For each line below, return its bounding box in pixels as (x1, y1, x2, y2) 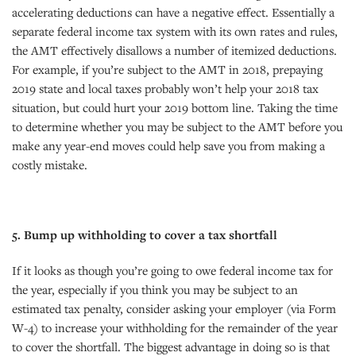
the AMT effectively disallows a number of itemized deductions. (12, 41, 337, 58)
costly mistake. (12, 156, 87, 172)
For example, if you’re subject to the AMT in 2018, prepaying (12, 60, 323, 77)
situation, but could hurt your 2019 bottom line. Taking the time (12, 99, 338, 115)
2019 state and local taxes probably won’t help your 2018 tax (12, 79, 319, 96)
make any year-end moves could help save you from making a (12, 137, 325, 153)
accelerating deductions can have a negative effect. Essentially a (12, 3, 335, 20)
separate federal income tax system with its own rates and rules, (12, 22, 338, 39)
